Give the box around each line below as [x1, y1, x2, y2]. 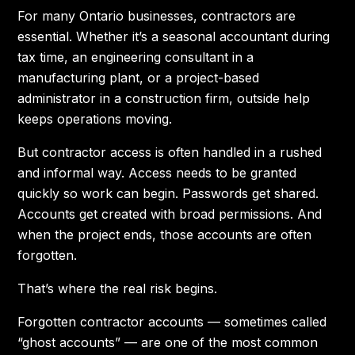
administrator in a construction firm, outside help [17, 90, 311, 106]
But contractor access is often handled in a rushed [17, 144, 323, 160]
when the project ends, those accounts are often [17, 227, 312, 242]
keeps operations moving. [17, 111, 173, 127]
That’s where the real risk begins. [17, 281, 218, 296]
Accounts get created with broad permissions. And [17, 206, 323, 222]
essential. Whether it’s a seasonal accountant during [17, 29, 330, 44]
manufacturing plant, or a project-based [17, 70, 260, 86]
